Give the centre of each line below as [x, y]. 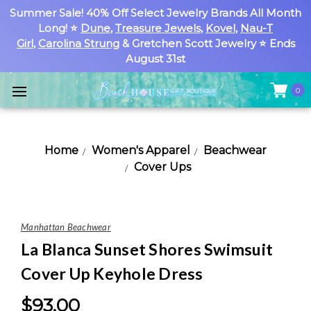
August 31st [155, 59]
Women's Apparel [141, 150]
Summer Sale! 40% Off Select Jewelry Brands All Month [155, 13]
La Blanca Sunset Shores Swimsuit [147, 249]
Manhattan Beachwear [66, 227]
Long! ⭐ [59, 28]
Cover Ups [162, 167]
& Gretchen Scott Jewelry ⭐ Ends [207, 43]
